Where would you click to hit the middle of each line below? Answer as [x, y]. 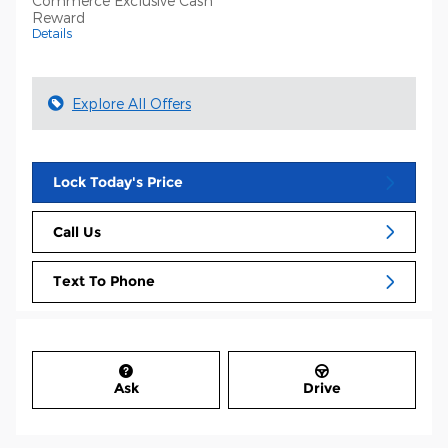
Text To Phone [104, 281]
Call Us [77, 231]
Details [52, 32]
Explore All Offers [131, 103]
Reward [58, 17]
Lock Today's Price [118, 182]
